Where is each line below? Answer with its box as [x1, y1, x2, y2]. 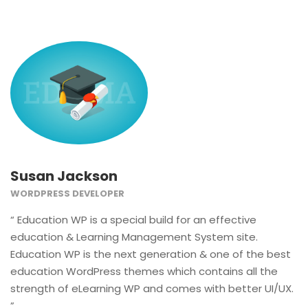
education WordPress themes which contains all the [10, 264, 278, 279]
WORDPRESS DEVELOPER [10, 187, 124, 201]
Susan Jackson [10, 166, 118, 186]
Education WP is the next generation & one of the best [10, 247, 291, 262]
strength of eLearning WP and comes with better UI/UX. [10, 281, 294, 296]
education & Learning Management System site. [10, 230, 258, 245]
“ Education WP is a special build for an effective [10, 212, 256, 228]
